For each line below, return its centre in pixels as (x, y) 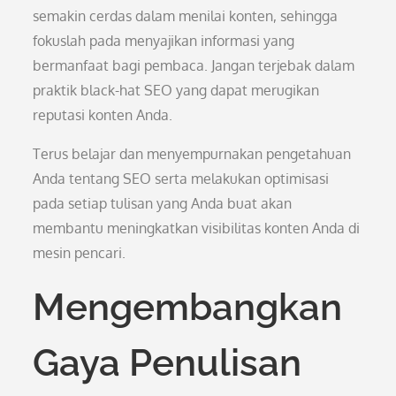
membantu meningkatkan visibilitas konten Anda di (197, 228)
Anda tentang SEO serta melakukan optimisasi (181, 179)
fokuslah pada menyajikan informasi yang (164, 41)
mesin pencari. (80, 253)
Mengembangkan (188, 307)
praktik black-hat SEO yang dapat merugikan (176, 90)
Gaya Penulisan (168, 363)
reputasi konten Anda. (103, 115)
